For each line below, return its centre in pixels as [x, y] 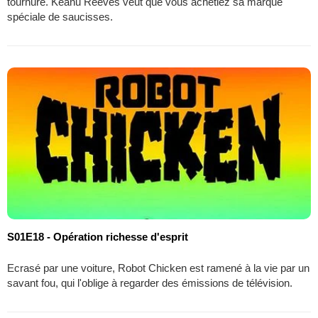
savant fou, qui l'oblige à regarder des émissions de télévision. [150, 283]
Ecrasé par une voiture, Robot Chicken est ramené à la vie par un [158, 268]
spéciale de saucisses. [60, 16]
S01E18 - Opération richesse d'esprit [98, 236]
